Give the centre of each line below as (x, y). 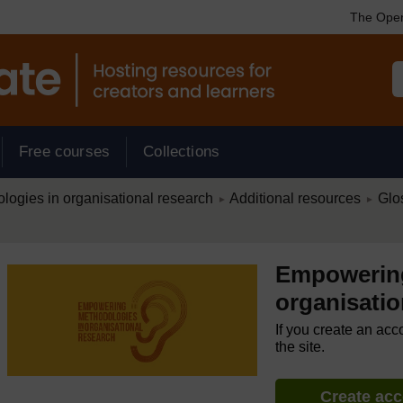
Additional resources (295, 198)
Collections (182, 152)
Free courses (65, 152)
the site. (300, 347)
